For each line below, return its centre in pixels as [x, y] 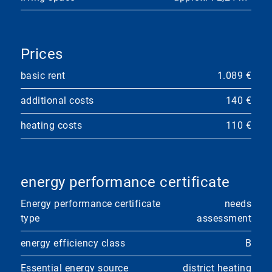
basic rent [43, 76]
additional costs [57, 101]
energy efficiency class [73, 243]
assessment [224, 219]
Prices [42, 54]
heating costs [51, 126]
